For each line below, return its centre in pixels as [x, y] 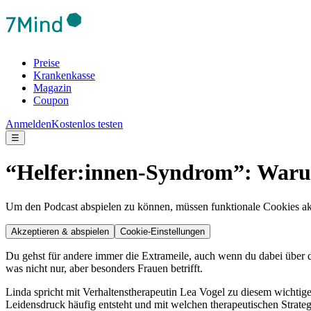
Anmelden [28, 124]
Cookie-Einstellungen [162, 231]
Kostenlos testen [87, 124]
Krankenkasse [64, 75]
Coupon [51, 100]
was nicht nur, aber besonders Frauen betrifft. [104, 268]
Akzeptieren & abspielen [60, 231]
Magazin [52, 88]
